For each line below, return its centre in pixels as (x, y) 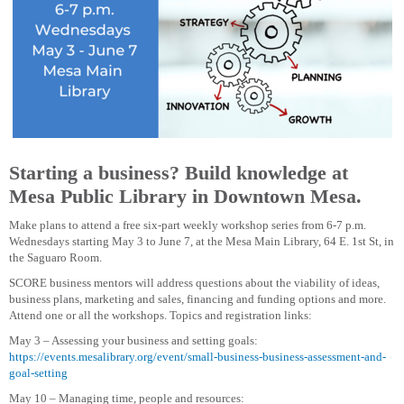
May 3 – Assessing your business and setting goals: (133, 340)
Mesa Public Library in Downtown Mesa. (185, 196)
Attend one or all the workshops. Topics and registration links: (161, 315)
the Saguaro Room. (55, 257)
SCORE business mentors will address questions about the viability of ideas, (194, 282)
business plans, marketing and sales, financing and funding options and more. (197, 298)
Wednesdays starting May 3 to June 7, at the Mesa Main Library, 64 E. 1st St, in (202, 241)
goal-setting (38, 372)
